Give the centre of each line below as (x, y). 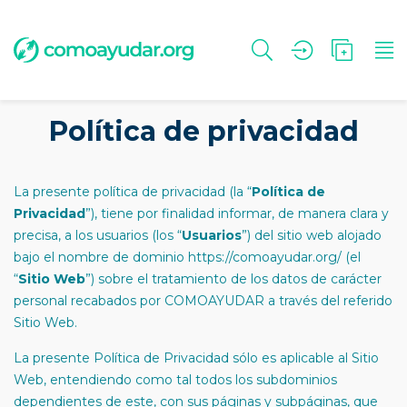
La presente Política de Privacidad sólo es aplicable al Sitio (196, 358)
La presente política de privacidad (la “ (133, 192)
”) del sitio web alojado (312, 235)
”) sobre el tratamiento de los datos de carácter (233, 279)
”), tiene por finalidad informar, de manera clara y (237, 213)
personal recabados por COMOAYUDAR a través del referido (203, 301)
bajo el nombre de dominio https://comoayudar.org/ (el (187, 257)
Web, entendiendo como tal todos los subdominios (175, 380)
